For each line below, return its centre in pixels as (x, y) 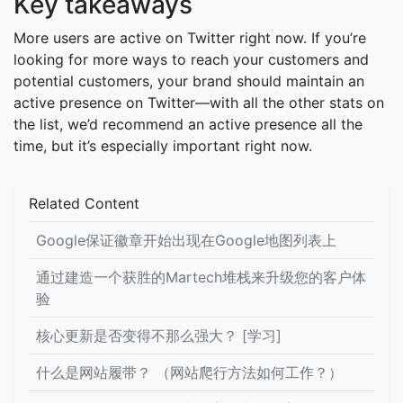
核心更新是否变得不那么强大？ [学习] (159, 335)
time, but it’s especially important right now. (163, 145)
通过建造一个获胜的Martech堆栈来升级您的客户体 (201, 277)
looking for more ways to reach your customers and (191, 59)
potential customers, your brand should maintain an (189, 81)
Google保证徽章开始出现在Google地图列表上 (186, 240)
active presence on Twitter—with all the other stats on (199, 102)
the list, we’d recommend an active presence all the (188, 124)
